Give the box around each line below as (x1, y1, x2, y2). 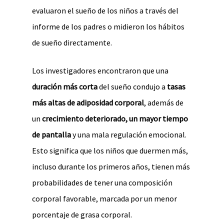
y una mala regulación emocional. (71, 129, 186, 139)
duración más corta (32, 81, 97, 91)
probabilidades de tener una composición (32, 177, 172, 187)
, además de (144, 97, 183, 107)
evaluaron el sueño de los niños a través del (32, 5, 178, 15)
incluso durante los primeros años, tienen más (32, 161, 190, 171)
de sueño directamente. (32, 37, 112, 47)
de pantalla (32, 129, 71, 139)
